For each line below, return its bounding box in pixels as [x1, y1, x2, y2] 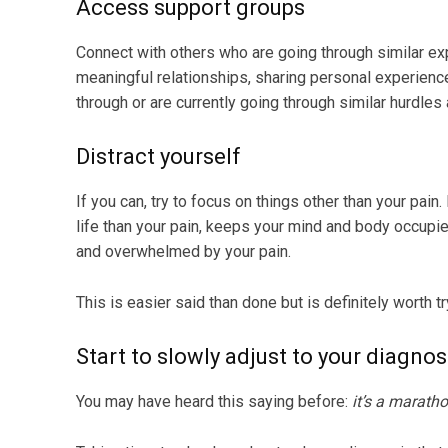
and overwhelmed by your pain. [76, 242, 291, 262]
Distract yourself [76, 144, 241, 170]
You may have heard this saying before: [76, 392, 348, 412]
